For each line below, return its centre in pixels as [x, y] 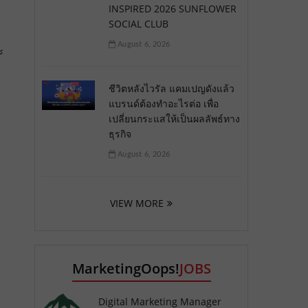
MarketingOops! [125, 268]
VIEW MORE [136, 203]
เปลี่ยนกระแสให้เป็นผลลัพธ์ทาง [174, 118]
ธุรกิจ [120, 133]
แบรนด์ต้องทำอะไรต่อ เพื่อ [163, 103]
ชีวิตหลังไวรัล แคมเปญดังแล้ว [171, 88]
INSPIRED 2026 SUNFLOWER [172, 8]
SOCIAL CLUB [138, 23]
